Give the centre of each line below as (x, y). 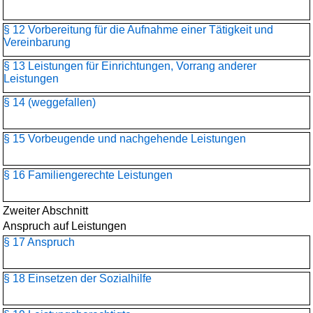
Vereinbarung (37, 42)
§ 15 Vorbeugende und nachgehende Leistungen (125, 139)
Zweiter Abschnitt (45, 211)
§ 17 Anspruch (39, 242)
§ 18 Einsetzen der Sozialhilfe (78, 278)
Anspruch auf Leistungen (65, 226)
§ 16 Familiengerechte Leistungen (88, 175)
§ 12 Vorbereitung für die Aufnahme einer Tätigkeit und (138, 30)
